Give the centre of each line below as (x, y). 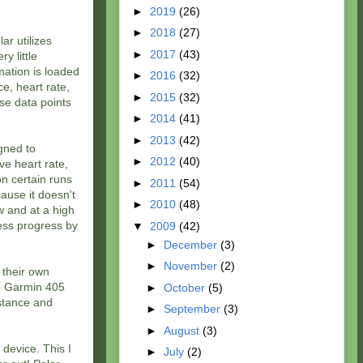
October (186, 287)
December (192, 244)
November (192, 266)
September (193, 309)
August (183, 330)
